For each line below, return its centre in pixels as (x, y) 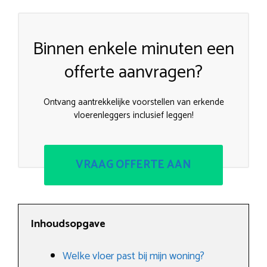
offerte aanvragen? (133, 73)
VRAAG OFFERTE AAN (133, 164)
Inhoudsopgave (68, 224)
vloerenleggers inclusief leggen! (133, 116)
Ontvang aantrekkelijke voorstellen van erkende (133, 103)
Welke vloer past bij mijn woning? (133, 256)
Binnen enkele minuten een (133, 49)
